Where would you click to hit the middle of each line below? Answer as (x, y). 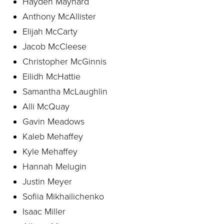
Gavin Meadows (53, 121)
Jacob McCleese (54, 46)
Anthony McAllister (59, 16)
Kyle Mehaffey (50, 151)
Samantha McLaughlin (65, 91)
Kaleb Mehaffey (53, 136)
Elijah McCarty (50, 31)
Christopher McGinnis (64, 61)
